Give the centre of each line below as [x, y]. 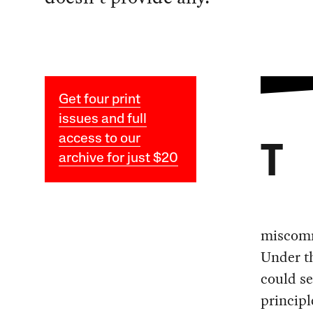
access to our [99, 139]
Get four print [99, 100]
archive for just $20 [118, 158]
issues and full [102, 119]
